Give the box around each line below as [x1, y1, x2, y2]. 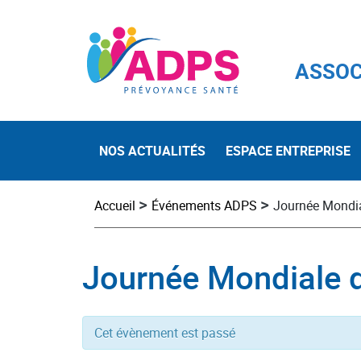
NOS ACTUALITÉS [99, 142, 205, 160]
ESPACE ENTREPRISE [226, 142, 351, 160]
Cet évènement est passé [94, 324, 235, 342]
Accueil [94, 196, 135, 214]
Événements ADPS [151, 196, 257, 214]
